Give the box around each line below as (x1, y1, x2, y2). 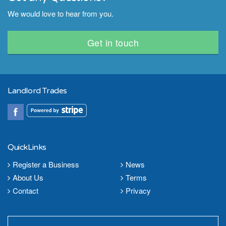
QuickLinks (8, 142, 46, 152)
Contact (13, 185, 38, 196)
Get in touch (87, 36, 139, 49)
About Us (13, 172, 43, 183)
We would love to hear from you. (8, 8, 116, 19)
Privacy (126, 185, 151, 196)
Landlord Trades (8, 86, 67, 96)
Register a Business (13, 159, 79, 169)
